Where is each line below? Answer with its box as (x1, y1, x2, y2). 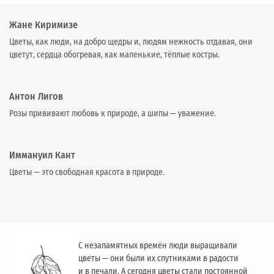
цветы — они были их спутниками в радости (78, 253, 239, 264)
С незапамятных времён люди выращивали (78, 240, 238, 251)
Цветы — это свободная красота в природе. (9, 167, 165, 178)
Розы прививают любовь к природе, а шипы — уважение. (9, 108, 216, 119)
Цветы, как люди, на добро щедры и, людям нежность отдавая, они (9, 37, 253, 48)
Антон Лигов (9, 91, 63, 103)
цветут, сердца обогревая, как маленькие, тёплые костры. (9, 50, 220, 61)
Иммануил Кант (9, 149, 75, 161)
